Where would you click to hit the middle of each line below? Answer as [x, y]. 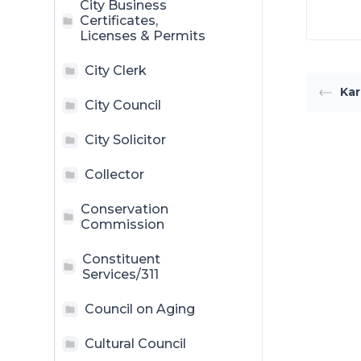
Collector [114, 174]
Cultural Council [135, 344]
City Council [123, 105]
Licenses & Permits [143, 36]
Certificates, [119, 21]
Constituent [121, 259]
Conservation [125, 209]
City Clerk [116, 71]
